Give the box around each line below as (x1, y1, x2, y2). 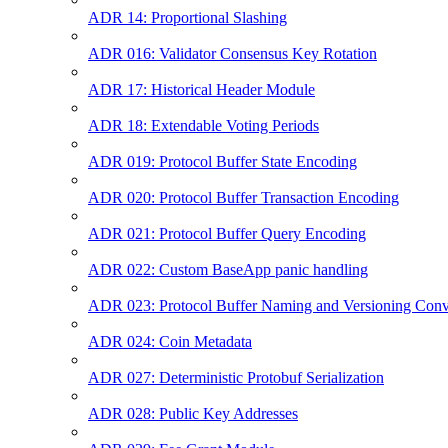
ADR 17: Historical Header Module (88, 80, 315, 98)
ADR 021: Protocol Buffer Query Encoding (88, 224, 366, 242)
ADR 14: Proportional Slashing (88, 8, 287, 26)
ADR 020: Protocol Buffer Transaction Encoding (88, 188, 399, 206)
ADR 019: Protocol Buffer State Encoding (88, 152, 357, 170)
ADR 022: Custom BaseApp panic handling (88, 260, 368, 278)
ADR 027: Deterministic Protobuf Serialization (88, 368, 384, 386)
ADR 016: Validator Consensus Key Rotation (88, 44, 377, 62)
